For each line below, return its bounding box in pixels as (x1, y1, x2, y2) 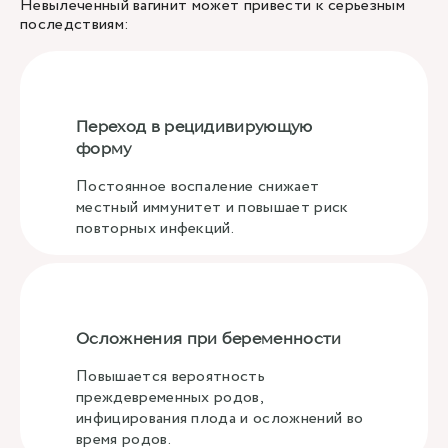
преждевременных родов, (76, 386, 264, 409)
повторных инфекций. (76, 217, 235, 240)
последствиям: (20, 13, 130, 36)
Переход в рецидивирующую (76, 116, 313, 136)
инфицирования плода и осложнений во (76, 407, 364, 430)
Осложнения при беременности (76, 328, 342, 348)
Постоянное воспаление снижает (76, 175, 320, 198)
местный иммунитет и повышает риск (76, 196, 349, 219)
